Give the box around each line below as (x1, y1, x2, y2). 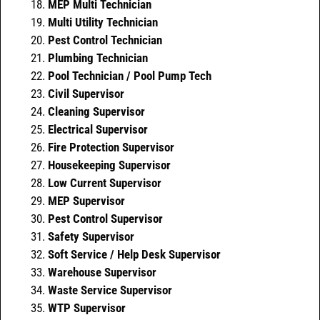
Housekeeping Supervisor (48, 158, 171, 173)
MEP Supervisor (48, 194, 125, 209)
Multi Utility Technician (48, 15, 158, 30)
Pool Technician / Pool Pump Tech (48, 69, 211, 84)
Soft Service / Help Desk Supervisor (48, 247, 221, 262)
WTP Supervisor (48, 301, 126, 316)
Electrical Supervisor (48, 122, 148, 137)
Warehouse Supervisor (48, 265, 156, 280)
